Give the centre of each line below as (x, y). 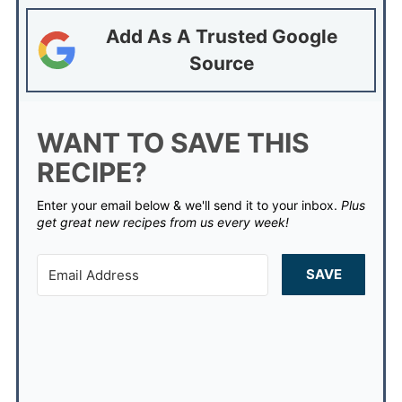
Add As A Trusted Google (221, 36)
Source (221, 63)
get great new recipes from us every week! (162, 222)
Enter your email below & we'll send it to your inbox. (192, 205)
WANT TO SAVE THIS (173, 142)
